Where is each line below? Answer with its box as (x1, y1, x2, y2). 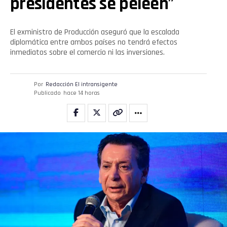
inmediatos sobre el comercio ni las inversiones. (10, 47, 165, 58)
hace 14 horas (63, 89, 100, 97)
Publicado (33, 89, 61, 97)
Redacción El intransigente (45, 81, 118, 89)
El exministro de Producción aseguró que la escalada (10, 27, 179, 38)
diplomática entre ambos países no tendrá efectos (10, 37, 177, 48)
